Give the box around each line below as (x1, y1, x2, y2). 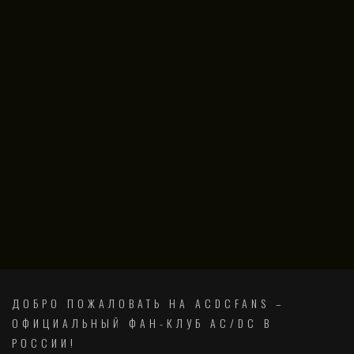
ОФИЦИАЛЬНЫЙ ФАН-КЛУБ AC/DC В (12, 314, 273, 332)
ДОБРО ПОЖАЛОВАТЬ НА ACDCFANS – (12, 295, 285, 312)
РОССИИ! (12, 334, 77, 352)
